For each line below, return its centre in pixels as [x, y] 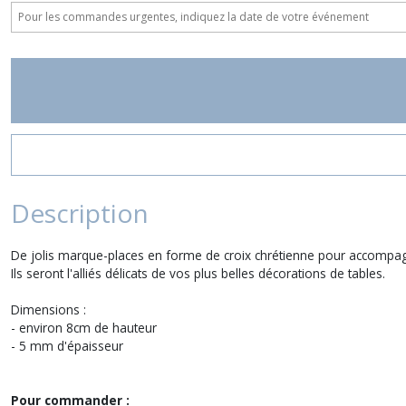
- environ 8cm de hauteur [84, 328]
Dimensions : [48, 309]
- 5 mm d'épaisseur [67, 346]
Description [80, 213]
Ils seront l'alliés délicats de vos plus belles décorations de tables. [200, 273]
